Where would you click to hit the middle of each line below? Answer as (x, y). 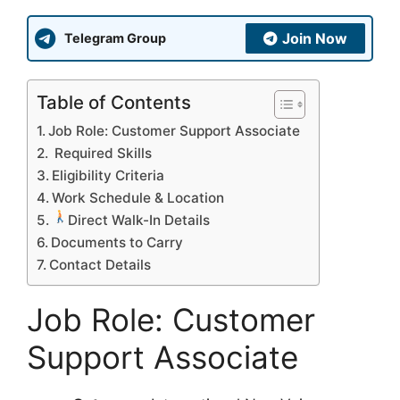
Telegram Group (115, 38)
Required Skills (102, 153)
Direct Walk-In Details (138, 220)
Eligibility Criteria (108, 175)
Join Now (315, 38)
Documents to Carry (117, 242)
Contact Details (100, 264)
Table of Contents (114, 102)
